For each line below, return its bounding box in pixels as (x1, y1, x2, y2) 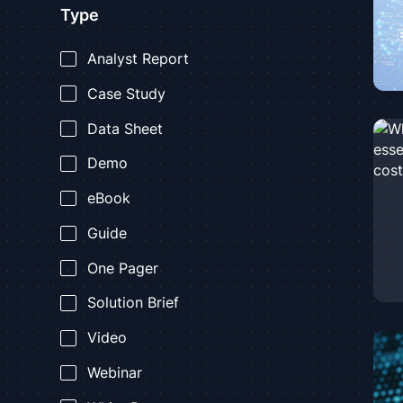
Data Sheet (86, 120, 163, 138)
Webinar (86, 364, 142, 382)
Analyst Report (86, 49, 189, 67)
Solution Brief (86, 294, 179, 312)
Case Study (86, 85, 166, 103)
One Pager (86, 259, 158, 277)
